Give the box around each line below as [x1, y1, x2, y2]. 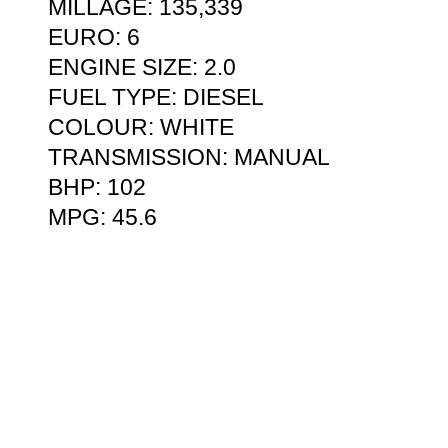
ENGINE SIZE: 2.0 [48, 54, 236, 81]
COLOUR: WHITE [48, 114, 234, 141]
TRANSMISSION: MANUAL [48, 144, 330, 171]
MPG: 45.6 [48, 204, 157, 231]
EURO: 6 [48, 24, 140, 51]
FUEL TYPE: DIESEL [48, 84, 264, 111]
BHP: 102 [48, 174, 146, 201]
